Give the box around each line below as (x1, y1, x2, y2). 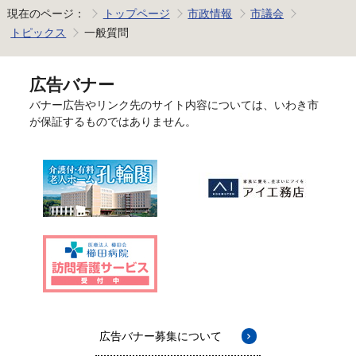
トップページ (103, 7, 170, 21)
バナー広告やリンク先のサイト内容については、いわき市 (29, 98, 319, 111)
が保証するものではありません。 (29, 114, 196, 128)
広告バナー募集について (99, 329, 222, 342)
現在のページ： (6, 7, 85, 21)
